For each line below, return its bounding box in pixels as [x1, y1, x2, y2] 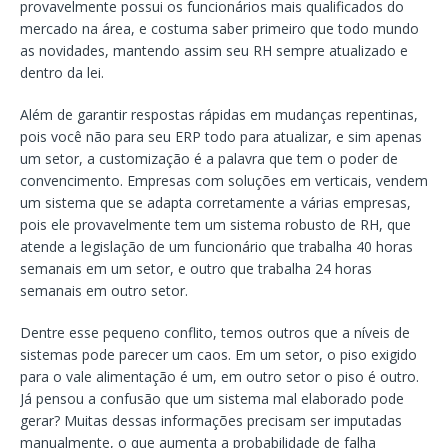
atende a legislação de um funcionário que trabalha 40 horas [20, 236, 413, 256]
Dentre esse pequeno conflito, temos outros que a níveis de [20, 322, 410, 342]
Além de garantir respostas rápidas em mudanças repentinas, [20, 104, 418, 124]
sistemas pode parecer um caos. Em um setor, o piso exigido [20, 344, 417, 364]
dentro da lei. [20, 62, 104, 82]
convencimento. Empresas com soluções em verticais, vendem [20, 170, 428, 190]
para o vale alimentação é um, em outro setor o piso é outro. [20, 366, 419, 386]
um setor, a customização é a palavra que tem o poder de [20, 148, 398, 168]
